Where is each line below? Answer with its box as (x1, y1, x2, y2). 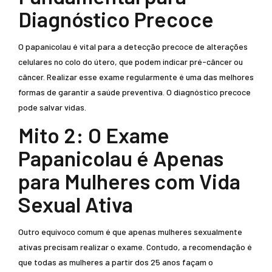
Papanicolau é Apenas (18, 145, 223, 171)
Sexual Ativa (18, 191, 133, 217)
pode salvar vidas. (18, 102, 86, 112)
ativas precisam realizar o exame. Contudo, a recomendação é (18, 242, 252, 252)
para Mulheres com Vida (18, 168, 240, 194)
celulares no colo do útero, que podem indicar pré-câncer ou (18, 56, 243, 67)
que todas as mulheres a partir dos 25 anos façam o (18, 257, 213, 267)
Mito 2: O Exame (18, 122, 169, 148)
